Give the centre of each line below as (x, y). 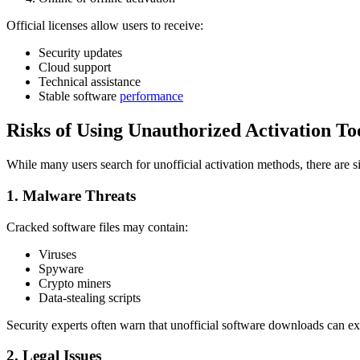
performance (151, 96)
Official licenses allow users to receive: (105, 26)
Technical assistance (90, 82)
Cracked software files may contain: (97, 227)
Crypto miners (75, 283)
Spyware (61, 268)
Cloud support (75, 67)
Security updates (80, 53)
